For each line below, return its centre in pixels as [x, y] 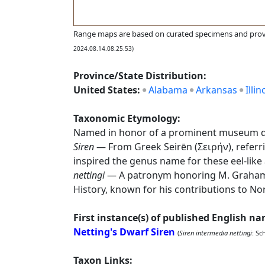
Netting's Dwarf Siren [124, 232]
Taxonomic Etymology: [127, 118]
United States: [108, 90]
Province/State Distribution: [140, 76]
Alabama [168, 90]
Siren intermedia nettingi [216, 233]
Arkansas [216, 90]
